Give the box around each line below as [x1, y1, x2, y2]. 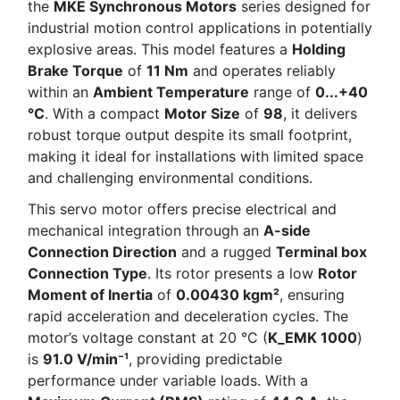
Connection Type [28, 263, 147, 282]
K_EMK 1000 [268, 328, 357, 346]
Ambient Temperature [93, 82, 249, 101]
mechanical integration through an [28, 221, 263, 239]
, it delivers [283, 104, 357, 122]
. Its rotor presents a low [147, 263, 318, 282]
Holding [292, 39, 346, 58]
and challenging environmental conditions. [28, 168, 312, 187]
